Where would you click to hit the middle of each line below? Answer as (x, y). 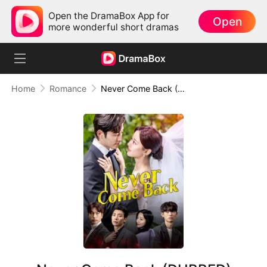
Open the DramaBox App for (109, 15)
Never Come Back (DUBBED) (181, 88)
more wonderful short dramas (114, 27)
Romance (68, 88)
